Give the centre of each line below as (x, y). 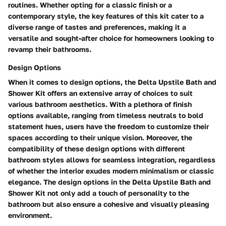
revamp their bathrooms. (50, 49)
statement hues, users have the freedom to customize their (108, 126)
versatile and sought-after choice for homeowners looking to (111, 38)
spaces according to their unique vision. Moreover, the (100, 137)
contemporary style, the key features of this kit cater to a (106, 16)
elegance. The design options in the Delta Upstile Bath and (109, 182)
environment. (30, 215)
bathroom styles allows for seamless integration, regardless (112, 159)
